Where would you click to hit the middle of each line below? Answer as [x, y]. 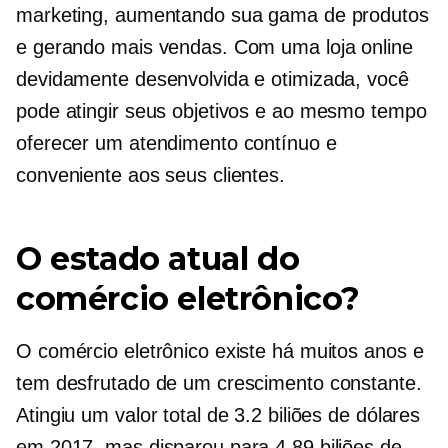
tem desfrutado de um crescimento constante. [219, 383]
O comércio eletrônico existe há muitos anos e [220, 351]
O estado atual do [158, 258]
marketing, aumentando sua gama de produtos [222, 15]
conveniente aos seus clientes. [150, 175]
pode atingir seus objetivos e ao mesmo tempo [221, 111]
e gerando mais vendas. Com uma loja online [214, 47]
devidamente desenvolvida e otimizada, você [212, 79]
